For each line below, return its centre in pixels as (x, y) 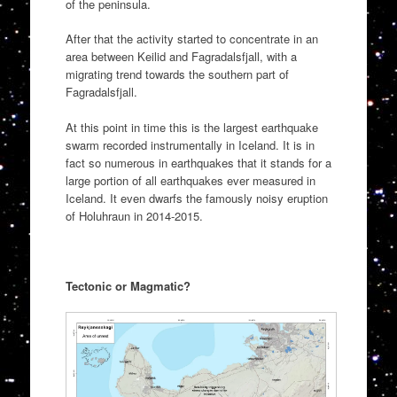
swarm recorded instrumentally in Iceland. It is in (190, 144)
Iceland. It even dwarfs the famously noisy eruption (196, 198)
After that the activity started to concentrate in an (191, 39)
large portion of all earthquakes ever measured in (190, 180)
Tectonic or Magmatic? (128, 285)
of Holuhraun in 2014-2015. (134, 215)
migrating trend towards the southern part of (177, 74)
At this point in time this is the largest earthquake (191, 127)
